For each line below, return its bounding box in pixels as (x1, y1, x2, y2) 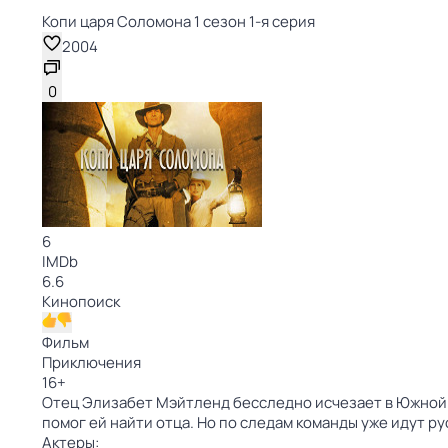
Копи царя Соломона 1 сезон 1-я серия (42, 11, 315, 32)
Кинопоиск (42, 291, 120, 312)
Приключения (42, 352, 141, 373)
